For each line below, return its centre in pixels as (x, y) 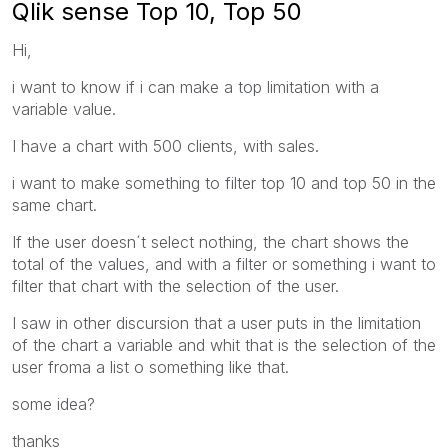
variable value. (64, 108)
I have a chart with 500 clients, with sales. (165, 145)
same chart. (54, 204)
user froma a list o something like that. (150, 366)
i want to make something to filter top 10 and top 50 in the (224, 182)
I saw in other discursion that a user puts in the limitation (216, 322)
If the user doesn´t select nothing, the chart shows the (210, 241)
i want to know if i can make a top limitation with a (195, 86)
